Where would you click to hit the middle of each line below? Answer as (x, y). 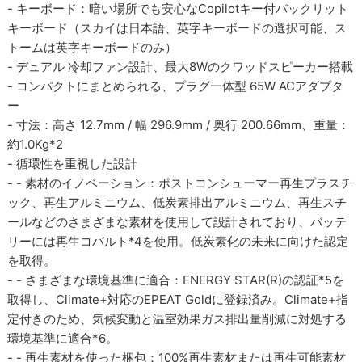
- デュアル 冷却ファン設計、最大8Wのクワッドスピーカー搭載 (181, 67)
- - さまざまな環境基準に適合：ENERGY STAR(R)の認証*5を (176, 280)
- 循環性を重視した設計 (73, 164)
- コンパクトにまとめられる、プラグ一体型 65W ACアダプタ (176, 86)
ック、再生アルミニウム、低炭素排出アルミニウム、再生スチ (177, 202)
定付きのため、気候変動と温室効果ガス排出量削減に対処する (177, 319)
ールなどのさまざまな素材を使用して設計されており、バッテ (177, 222)
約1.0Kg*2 (36, 144)
